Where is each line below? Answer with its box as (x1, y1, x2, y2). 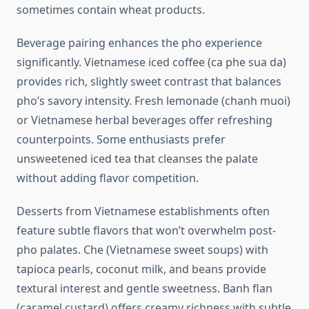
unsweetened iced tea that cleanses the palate (17, 151, 258, 167)
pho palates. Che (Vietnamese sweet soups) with (17, 242, 268, 258)
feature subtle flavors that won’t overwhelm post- (17, 223, 276, 239)
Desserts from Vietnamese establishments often (17, 203, 270, 219)
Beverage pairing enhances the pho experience (17, 35, 262, 51)
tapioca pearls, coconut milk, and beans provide (17, 261, 266, 277)
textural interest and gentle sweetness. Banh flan (17, 281, 272, 297)
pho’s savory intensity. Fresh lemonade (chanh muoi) (17, 93, 290, 109)
